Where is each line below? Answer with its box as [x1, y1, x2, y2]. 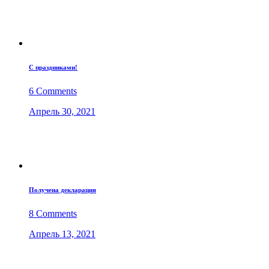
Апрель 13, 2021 [29, 229, 95, 240]
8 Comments [29, 208, 77, 219]
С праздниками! [29, 64, 77, 71]
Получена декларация [29, 186, 96, 194]
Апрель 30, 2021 [29, 106, 95, 117]
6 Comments [29, 86, 77, 97]
